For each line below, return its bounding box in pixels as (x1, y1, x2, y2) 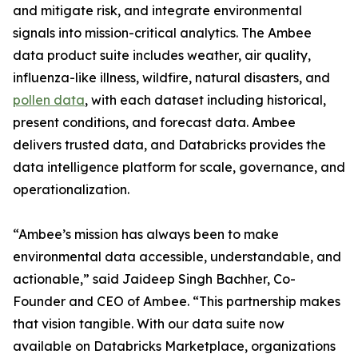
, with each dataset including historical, (85, 92, 326, 109)
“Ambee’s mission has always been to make (13, 226, 279, 243)
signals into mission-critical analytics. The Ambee (13, 25, 312, 42)
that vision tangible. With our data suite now (13, 316, 284, 332)
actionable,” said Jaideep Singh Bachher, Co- (13, 271, 296, 288)
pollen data (13, 92, 85, 109)
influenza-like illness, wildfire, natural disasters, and (13, 70, 330, 86)
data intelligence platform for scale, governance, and (13, 159, 345, 176)
